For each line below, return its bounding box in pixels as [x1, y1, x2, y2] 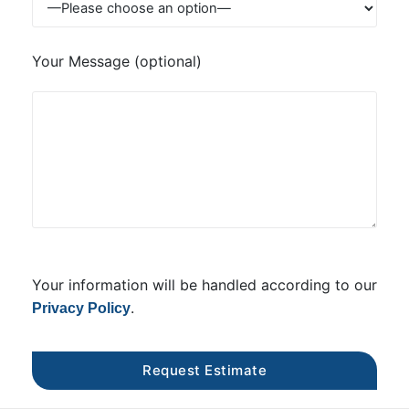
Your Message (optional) [32, 52, 202, 71]
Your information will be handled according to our [32, 276, 377, 295]
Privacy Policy [32, 300, 131, 317]
